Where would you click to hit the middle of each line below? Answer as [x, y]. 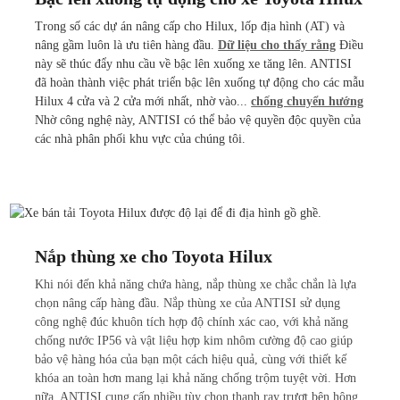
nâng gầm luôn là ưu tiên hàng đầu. [127, 46]
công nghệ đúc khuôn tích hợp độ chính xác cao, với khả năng [192, 322]
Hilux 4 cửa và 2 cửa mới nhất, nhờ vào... [143, 102]
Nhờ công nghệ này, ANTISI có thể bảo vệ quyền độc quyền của [198, 121]
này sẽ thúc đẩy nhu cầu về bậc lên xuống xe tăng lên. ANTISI [194, 64]
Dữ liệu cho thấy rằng [277, 46]
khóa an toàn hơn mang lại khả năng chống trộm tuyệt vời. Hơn [196, 379]
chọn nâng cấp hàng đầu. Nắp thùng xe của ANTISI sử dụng [188, 304]
